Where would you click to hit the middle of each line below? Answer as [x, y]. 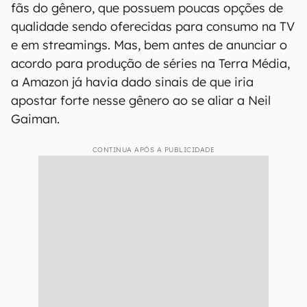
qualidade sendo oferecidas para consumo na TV [153, 26]
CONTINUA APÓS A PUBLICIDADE [153, 150]
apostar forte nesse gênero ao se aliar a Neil [141, 100]
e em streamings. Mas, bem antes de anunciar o [149, 45]
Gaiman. [35, 119]
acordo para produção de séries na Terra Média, [150, 63]
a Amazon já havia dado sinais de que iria [132, 82]
